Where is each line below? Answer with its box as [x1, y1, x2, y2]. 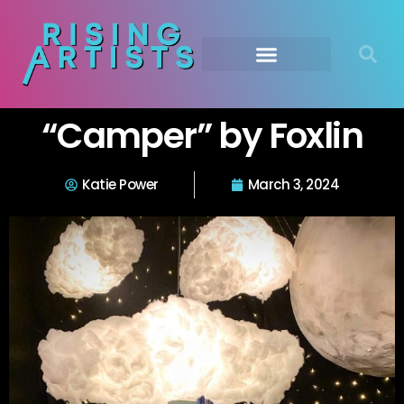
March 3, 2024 [247, 175, 339, 194]
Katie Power [82, 175, 159, 194]
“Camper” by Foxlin [41, 111, 363, 161]
